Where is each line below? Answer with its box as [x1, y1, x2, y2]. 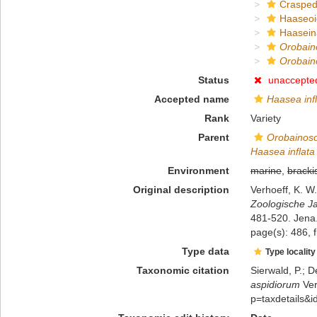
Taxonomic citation [136, 265, 229, 276]
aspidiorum [250, 279, 300, 290]
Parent [197, 132, 229, 143]
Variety [250, 113, 281, 124]
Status [197, 74, 229, 86]
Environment [167, 165, 229, 176]
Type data [181, 246, 229, 257]
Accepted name [154, 93, 229, 105]
